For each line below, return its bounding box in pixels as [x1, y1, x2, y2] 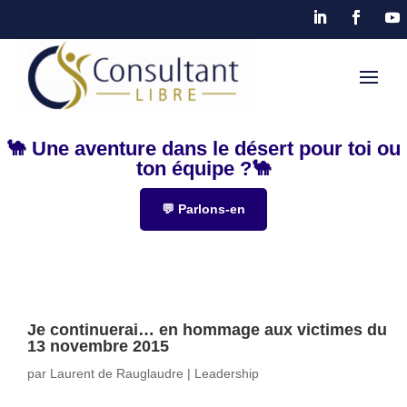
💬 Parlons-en [162, 201, 245, 216]
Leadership [194, 365, 259, 381]
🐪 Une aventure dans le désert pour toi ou [6, 136, 401, 160]
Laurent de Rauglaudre [50, 365, 184, 381]
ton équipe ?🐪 [135, 156, 272, 180]
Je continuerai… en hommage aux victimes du [27, 320, 387, 339]
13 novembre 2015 [27, 336, 169, 355]
